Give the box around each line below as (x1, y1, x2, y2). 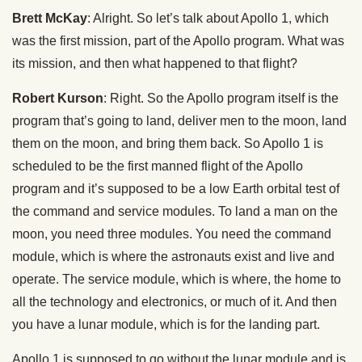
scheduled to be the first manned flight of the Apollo (12, 159, 303, 174)
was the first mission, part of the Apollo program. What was (12, 34, 344, 48)
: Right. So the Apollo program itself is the (103, 91, 339, 106)
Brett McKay (12, 11, 87, 26)
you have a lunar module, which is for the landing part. (12, 318, 320, 332)
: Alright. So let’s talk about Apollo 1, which (87, 11, 329, 26)
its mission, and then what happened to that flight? (12, 57, 297, 71)
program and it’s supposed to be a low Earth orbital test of (12, 182, 339, 196)
